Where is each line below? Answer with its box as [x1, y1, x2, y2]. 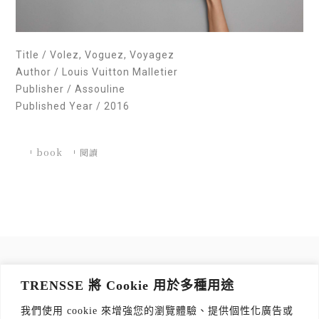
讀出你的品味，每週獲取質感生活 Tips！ [62, 282, 257, 293]
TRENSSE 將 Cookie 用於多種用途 [21, 278, 234, 293]
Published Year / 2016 [16, 100, 130, 113]
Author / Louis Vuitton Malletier [16, 66, 179, 78]
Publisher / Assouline [16, 83, 126, 95]
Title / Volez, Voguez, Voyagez [16, 49, 175, 61]
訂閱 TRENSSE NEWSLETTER [83, 265, 236, 276]
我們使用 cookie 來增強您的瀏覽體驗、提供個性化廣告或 [21, 305, 293, 316]
